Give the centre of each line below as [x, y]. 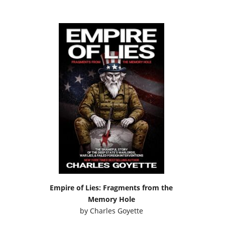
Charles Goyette [116, 210]
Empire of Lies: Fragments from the [111, 187]
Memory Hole [111, 199]
